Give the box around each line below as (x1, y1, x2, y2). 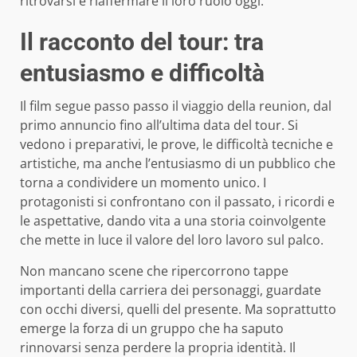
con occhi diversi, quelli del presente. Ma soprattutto (20, 300, 336, 318)
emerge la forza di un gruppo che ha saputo (20, 319, 284, 337)
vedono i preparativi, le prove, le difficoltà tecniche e (20, 135, 333, 153)
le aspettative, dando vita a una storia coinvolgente (20, 211, 326, 229)
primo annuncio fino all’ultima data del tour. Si (20, 116, 298, 134)
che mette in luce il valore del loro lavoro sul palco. (20, 230, 324, 249)
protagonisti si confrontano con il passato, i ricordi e (20, 192, 335, 210)
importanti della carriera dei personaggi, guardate (20, 280, 321, 299)
